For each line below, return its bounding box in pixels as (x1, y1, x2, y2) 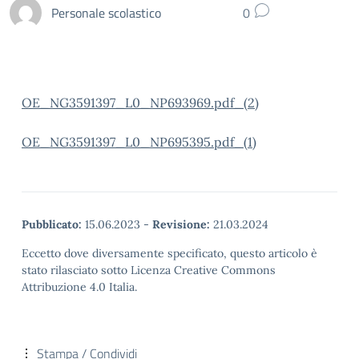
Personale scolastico (51, 2, 161, 22)
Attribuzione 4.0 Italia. (22, 280, 137, 294)
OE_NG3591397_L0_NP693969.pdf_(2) (22, 95, 259, 111)
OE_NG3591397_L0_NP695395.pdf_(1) (22, 134, 256, 150)
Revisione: (152, 217, 210, 232)
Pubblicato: (22, 217, 82, 232)
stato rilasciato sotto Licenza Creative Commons (22, 263, 276, 277)
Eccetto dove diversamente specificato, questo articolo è (22, 246, 317, 260)
